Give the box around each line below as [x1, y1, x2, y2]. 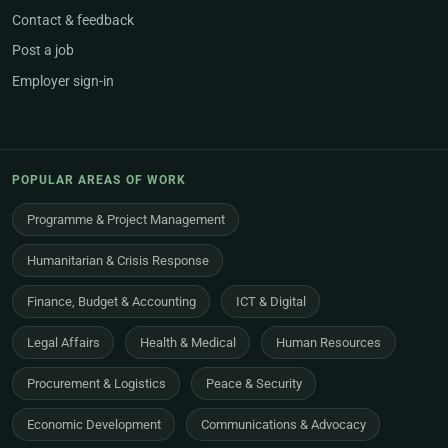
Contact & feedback [12, 11, 134, 29]
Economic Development [26, 416, 161, 432]
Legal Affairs [26, 334, 100, 350]
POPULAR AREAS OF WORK [12, 173, 186, 188]
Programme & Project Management [26, 212, 225, 227]
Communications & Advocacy [200, 416, 366, 432]
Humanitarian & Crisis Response [26, 252, 209, 268]
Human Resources [275, 334, 381, 350]
